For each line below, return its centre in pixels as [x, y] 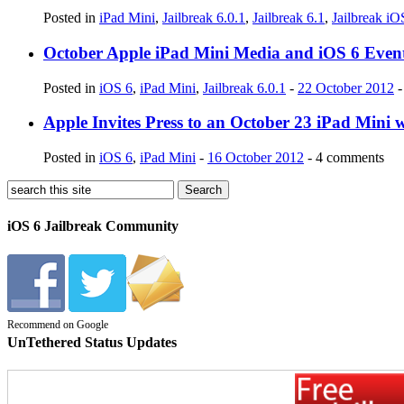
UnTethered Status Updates [92, 342]
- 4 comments [344, 158]
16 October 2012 [256, 158]
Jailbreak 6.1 [289, 18]
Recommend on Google [58, 324]
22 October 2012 [346, 87]
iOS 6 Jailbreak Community [93, 226]
